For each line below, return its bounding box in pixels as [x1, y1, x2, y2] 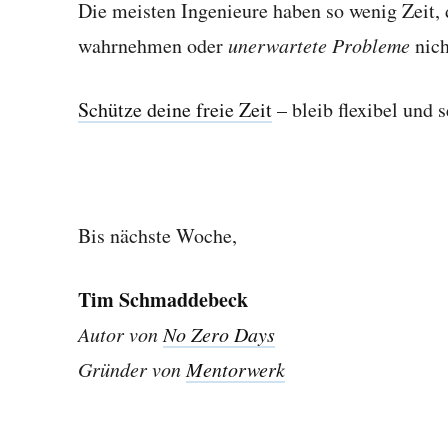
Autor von [78, 320, 163, 347]
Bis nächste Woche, [78, 222, 237, 250]
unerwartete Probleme [228, 32, 410, 59]
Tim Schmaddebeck [78, 284, 248, 314]
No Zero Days [163, 320, 275, 347]
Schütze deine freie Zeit [78, 95, 272, 123]
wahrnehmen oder [78, 32, 228, 60]
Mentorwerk [186, 355, 285, 382]
